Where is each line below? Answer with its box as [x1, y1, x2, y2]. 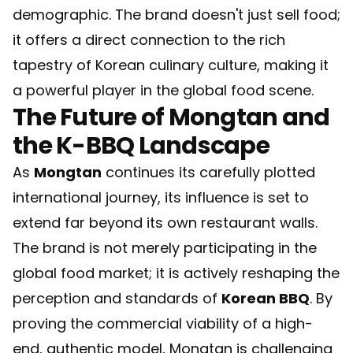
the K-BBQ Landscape [13, 129, 269, 162]
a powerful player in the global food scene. [13, 80, 314, 100]
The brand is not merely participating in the [13, 238, 317, 258]
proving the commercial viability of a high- [13, 314, 313, 333]
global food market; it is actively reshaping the [13, 263, 340, 283]
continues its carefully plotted [102, 162, 315, 182]
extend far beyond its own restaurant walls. [13, 213, 318, 232]
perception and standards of [13, 288, 221, 308]
